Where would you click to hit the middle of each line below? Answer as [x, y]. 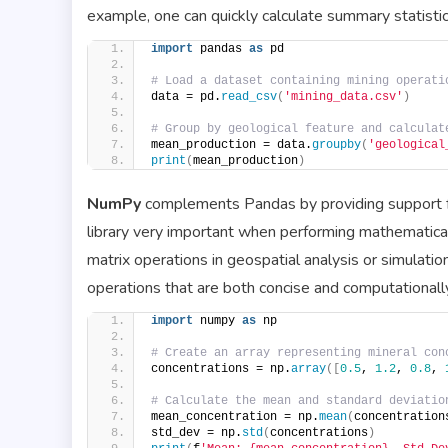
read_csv [249, 96]
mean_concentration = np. [235, 416]
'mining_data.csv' [343, 96]
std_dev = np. [196, 432]
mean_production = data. [231, 144]
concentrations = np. [221, 368]
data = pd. [186, 96]
